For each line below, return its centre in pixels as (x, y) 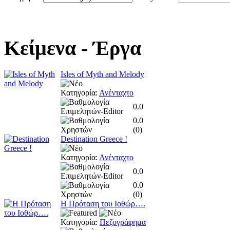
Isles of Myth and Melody (102, 74)
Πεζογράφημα (123, 222)
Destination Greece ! (94, 139)
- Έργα (109, 48)
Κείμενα (40, 48)
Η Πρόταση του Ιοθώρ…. (103, 203)
